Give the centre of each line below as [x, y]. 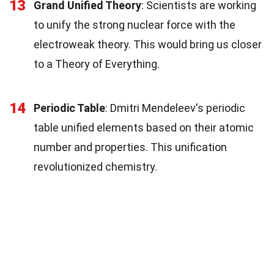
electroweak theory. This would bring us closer [148, 44]
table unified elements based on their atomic [144, 127]
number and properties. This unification [130, 147]
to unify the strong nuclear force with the [135, 24]
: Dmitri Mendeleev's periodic [175, 108]
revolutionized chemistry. [95, 166]
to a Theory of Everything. [97, 64]
